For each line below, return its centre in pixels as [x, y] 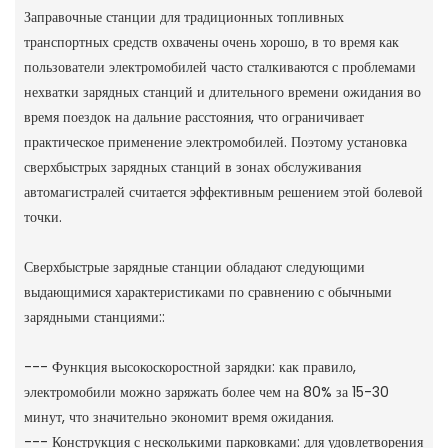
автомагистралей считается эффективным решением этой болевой [223, 191]
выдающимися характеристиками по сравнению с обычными [207, 291]
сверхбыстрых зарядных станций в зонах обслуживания [192, 166]
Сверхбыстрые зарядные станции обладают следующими [194, 266]
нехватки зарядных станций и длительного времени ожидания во [222, 91]
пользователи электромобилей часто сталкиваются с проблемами [219, 66]
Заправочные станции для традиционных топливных [183, 16]
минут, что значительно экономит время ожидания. [178, 416]
